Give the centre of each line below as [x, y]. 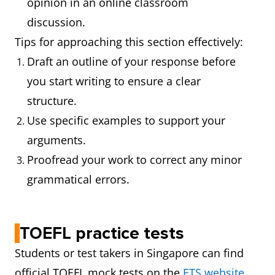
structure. [52, 101]
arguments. [56, 140]
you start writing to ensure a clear [114, 81]
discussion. [56, 22]
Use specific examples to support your [126, 120]
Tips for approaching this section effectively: [129, 42]
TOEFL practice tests [102, 233]
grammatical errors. [78, 179]
